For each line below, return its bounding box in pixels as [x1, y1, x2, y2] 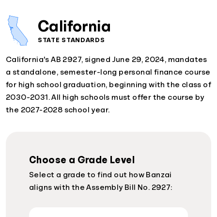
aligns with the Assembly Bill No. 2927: [29, 183, 172, 191]
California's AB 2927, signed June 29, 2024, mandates [6, 55, 207, 63]
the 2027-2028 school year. [6, 106, 110, 114]
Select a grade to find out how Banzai [29, 170, 172, 179]
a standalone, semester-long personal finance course [6, 68, 211, 76]
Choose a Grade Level [29, 155, 135, 165]
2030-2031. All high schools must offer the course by [6, 93, 204, 101]
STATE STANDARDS [38, 36, 105, 43]
